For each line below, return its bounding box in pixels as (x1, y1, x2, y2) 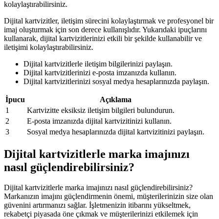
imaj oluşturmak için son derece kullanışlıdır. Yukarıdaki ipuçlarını (4, 25, 207, 34)
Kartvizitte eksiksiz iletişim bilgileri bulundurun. (27, 106, 175, 114)
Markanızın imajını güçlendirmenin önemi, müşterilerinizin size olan (4, 192, 213, 201)
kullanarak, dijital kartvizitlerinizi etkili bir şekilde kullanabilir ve (4, 34, 202, 43)
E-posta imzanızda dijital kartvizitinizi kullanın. (27, 116, 172, 125)
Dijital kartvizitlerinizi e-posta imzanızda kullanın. (23, 68, 176, 77)
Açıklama (100, 95, 131, 104)
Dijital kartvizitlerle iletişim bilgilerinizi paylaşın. (23, 59, 173, 68)
